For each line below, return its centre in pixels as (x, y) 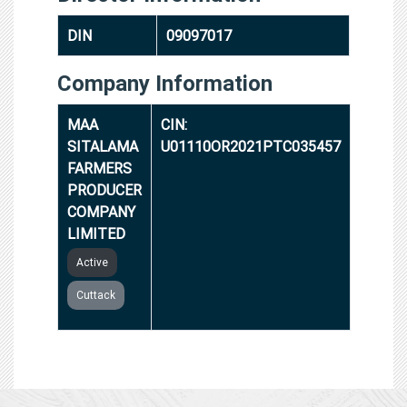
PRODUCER (104, 189)
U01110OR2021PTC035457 (251, 146)
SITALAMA (103, 146)
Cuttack (96, 294)
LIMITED (96, 233)
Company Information (165, 83)
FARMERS (99, 168)
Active (92, 262)
